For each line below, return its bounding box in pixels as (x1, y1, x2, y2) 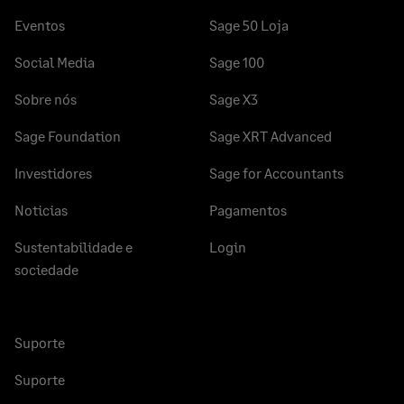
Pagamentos (209, 201, 287, 219)
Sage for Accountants (209, 164, 344, 182)
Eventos (14, 16, 65, 34)
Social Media (14, 53, 95, 71)
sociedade (14, 261, 78, 279)
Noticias (14, 201, 68, 219)
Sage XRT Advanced (209, 127, 332, 145)
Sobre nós (14, 90, 77, 108)
